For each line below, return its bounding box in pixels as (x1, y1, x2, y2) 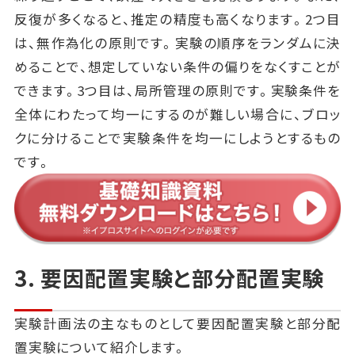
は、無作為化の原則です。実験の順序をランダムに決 (13, 32, 342, 52)
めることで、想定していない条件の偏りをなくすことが (13, 56, 342, 76)
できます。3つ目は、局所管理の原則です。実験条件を (13, 80, 342, 100)
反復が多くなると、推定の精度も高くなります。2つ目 (13, 9, 342, 29)
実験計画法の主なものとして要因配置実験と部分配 (13, 313, 342, 333)
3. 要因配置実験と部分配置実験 (13, 262, 325, 294)
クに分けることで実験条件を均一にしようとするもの (13, 128, 342, 147)
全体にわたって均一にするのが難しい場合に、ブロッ (13, 104, 342, 124)
